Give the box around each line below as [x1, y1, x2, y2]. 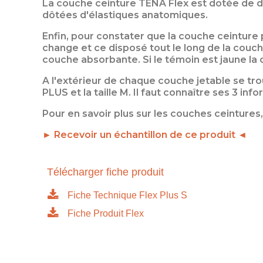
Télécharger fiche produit [47, 166, 164, 178]
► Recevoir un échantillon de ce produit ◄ [42, 129, 247, 140]
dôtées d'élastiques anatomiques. [42, 9, 208, 21]
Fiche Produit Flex [68, 208, 144, 218]
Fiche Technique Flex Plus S [68, 190, 187, 200]
